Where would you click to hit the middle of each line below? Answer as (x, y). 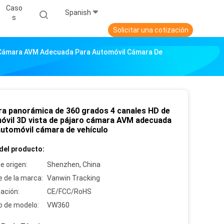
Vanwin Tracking (73, 178)
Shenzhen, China (74, 165)
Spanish (78, 13)
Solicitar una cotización (150, 30)
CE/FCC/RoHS (69, 192)
